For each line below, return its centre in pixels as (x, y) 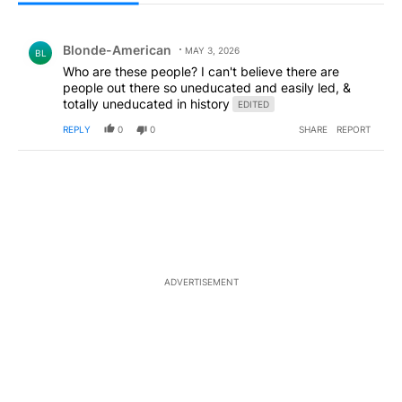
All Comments (77, 17)
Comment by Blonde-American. (124, 37)
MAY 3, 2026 (212, 51)
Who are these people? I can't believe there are (201, 72)
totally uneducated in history (146, 104)
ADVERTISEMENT (201, 282)
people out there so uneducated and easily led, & (207, 88)
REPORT (354, 130)
